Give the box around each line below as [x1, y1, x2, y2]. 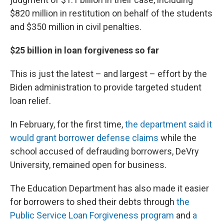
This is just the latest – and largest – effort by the [10, 68, 207, 79]
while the [158, 132, 196, 143]
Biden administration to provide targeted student [10, 81, 201, 92]
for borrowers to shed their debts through [10, 196, 176, 207]
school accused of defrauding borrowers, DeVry [10, 145, 199, 156]
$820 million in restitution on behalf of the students [10, 7, 212, 18]
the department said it [125, 118, 212, 129]
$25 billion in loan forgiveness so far [10, 44, 159, 55]
